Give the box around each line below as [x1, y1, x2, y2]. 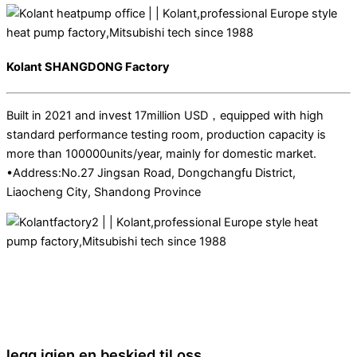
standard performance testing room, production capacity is [6, 127, 326, 142]
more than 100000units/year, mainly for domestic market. [6, 146, 316, 161]
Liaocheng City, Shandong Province [6, 184, 201, 199]
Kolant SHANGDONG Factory [6, 60, 170, 75]
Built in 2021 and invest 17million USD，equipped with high [6, 108, 324, 123]
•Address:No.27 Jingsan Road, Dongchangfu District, [6, 165, 296, 180]
